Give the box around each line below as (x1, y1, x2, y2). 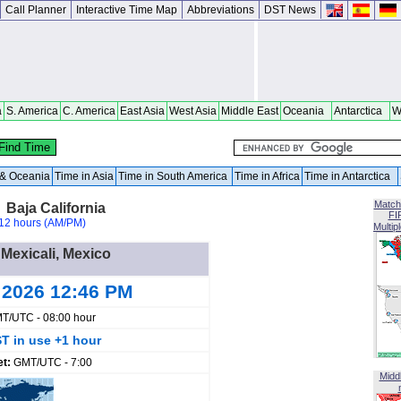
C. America (63, 105, 115, 117)
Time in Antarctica (304, 170, 396, 183)
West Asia (169, 105, 217, 117)
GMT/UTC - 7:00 (13, 356, 92, 369)
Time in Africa (235, 170, 300, 183)
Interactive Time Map (76, 4, 177, 16)
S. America (6, 105, 58, 117)
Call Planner (5, 4, 66, 16)
